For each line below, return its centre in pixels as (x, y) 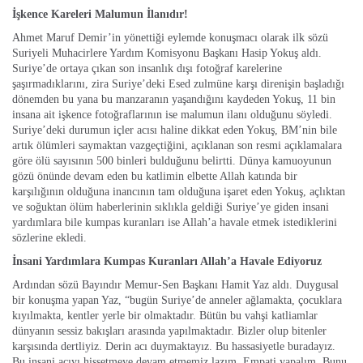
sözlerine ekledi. (49, 238)
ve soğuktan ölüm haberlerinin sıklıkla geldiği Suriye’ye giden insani (171, 207)
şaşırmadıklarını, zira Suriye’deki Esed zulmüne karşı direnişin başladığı (178, 84)
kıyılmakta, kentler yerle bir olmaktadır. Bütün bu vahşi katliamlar (165, 316)
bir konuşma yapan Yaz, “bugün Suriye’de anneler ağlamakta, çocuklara (177, 300)
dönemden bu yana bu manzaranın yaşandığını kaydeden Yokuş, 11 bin (174, 99)
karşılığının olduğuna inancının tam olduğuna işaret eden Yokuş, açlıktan (179, 192)
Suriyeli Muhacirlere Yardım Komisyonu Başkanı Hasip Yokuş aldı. (167, 53)
